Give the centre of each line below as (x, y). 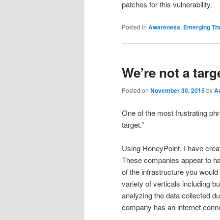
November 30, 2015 (178, 91)
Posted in (134, 27)
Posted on (136, 90)
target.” (133, 124)
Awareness (164, 27)
